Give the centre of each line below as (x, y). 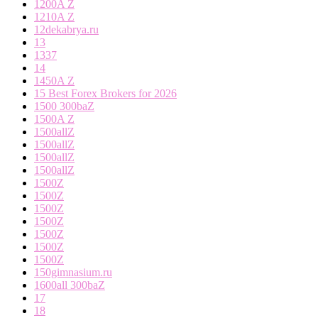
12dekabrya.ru (66, 29)
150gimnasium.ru (73, 272)
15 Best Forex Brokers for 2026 (105, 93)
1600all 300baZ (70, 285)
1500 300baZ (64, 106)
